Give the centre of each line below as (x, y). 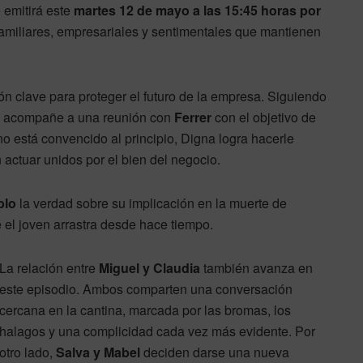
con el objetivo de (264, 117)
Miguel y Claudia (149, 268)
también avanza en (256, 268)
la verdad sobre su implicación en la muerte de (152, 203)
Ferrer (193, 117)
